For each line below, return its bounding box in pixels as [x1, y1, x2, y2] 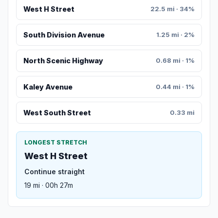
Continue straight [24, 167, 85, 176]
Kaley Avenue [23, 82, 73, 91]
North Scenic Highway [23, 56, 103, 65]
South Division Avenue [23, 31, 105, 39]
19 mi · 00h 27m [24, 181, 73, 190]
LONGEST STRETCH [24, 139, 87, 146]
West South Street [23, 109, 91, 117]
